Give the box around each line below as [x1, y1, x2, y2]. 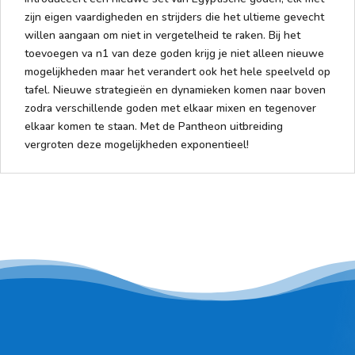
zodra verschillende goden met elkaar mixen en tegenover [25, 100, 316, 116]
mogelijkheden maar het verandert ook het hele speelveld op [25, 63, 330, 79]
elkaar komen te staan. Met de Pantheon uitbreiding [25, 118, 283, 134]
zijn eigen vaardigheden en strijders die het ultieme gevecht [25, 9, 324, 25]
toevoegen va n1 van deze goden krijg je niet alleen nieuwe [25, 45, 324, 61]
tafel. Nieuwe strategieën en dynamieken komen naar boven [25, 82, 326, 97]
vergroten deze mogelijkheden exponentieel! [25, 136, 249, 152]
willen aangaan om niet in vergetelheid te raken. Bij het [25, 27, 300, 43]
